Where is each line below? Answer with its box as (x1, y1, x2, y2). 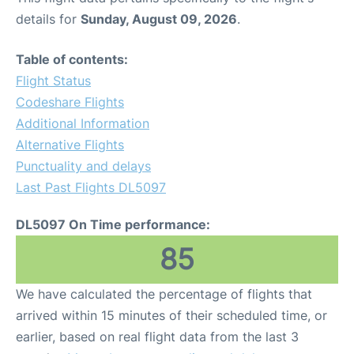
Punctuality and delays (16, 158, 151, 174)
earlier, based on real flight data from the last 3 (16, 329, 299, 345)
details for (16, 11, 81, 27)
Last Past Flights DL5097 (16, 179, 166, 195)
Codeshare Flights (16, 94, 124, 110)
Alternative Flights (16, 137, 124, 153)
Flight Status (16, 73, 91, 88)
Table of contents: (16, 51, 128, 67)
